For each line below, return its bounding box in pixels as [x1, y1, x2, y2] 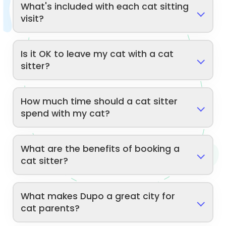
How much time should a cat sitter [21, 95, 178, 107]
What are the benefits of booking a [21, 142, 180, 155]
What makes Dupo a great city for [21, 190, 176, 202]
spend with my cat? [21, 107, 110, 120]
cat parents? [21, 202, 80, 214]
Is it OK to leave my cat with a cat [21, 47, 174, 60]
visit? [21, 12, 44, 25]
